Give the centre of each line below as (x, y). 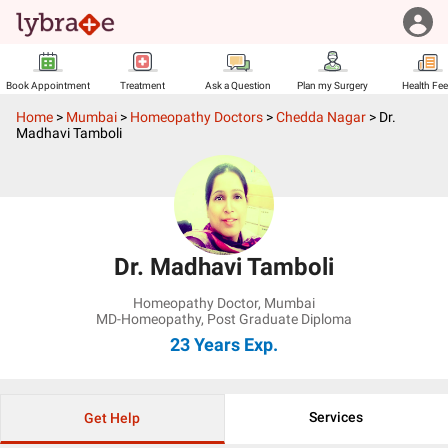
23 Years (205, 344)
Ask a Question (237, 85)
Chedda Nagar (321, 117)
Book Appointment (47, 85)
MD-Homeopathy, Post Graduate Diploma (224, 319)
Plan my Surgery (332, 85)
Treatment (142, 85)
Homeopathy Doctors (196, 117)
